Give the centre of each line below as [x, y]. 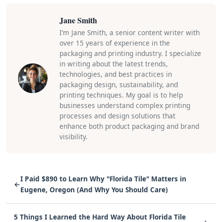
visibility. [74, 136]
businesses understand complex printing [125, 105]
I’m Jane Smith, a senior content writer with [130, 32]
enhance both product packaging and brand [129, 126]
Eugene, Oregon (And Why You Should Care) [94, 189]
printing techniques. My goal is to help [121, 95]
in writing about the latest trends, [114, 63]
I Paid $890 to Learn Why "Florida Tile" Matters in [103, 178]
